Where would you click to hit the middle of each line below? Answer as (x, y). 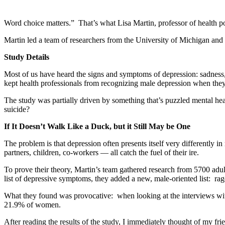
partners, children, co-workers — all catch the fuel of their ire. (101, 152)
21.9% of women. (32, 204)
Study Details (27, 57)
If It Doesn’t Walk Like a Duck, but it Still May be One (97, 126)
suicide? (17, 109)
